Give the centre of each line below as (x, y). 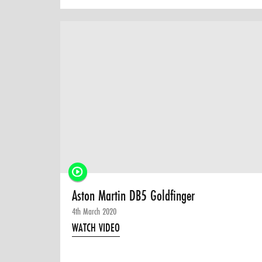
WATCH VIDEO (96, 227)
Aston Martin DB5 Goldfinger (134, 195)
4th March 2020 (94, 211)
